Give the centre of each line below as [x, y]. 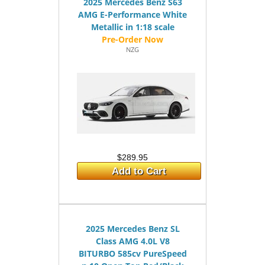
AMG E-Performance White [132, 14]
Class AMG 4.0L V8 [132, 241]
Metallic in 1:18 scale [132, 27]
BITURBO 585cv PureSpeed [132, 253]
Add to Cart [139, 171]
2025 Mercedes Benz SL [132, 229]
